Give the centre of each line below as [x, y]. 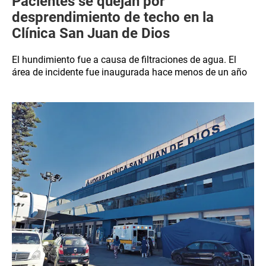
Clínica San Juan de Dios [91, 33]
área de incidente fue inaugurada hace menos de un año [129, 72]
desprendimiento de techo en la [113, 17]
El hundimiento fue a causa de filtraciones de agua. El [124, 60]
